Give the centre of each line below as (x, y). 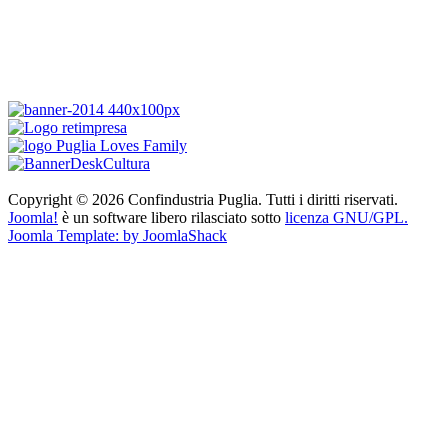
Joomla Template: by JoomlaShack (117, 235)
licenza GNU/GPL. (346, 217)
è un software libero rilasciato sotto (171, 217)
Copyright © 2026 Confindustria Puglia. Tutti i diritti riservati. (203, 199)
